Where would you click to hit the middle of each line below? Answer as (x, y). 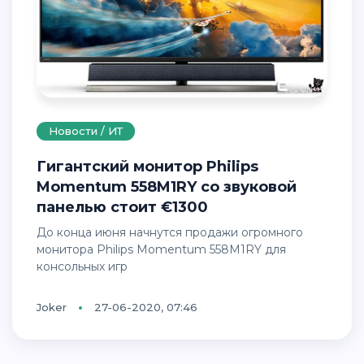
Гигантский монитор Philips (41, 167)
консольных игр (82, 267)
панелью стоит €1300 (122, 208)
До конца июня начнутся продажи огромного (41, 233)
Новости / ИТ (86, 131)
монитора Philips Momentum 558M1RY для (161, 250)
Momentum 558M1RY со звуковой (167, 187)
